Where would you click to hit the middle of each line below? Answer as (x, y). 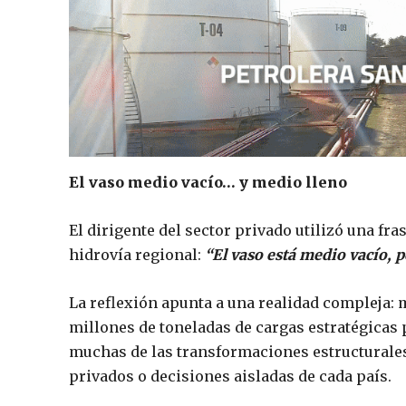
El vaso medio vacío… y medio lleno (208, 182)
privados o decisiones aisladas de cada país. (230, 376)
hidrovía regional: (137, 254)
